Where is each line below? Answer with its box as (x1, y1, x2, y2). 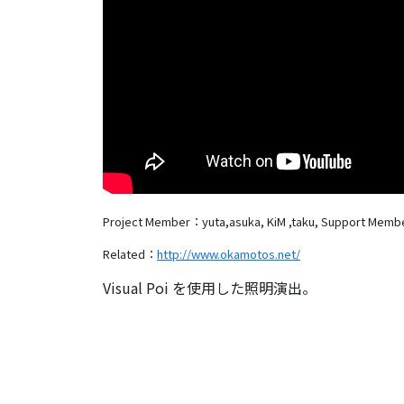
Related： (103, 244, 157, 262)
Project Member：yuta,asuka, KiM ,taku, (103, 212, 318, 230)
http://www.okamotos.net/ (157, 244, 300, 262)
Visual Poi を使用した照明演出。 (103, 276, 317, 298)
